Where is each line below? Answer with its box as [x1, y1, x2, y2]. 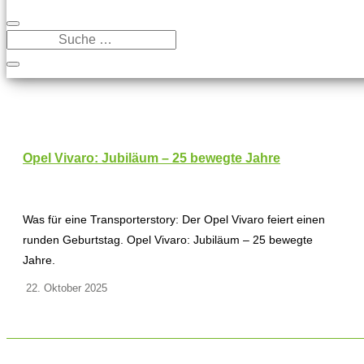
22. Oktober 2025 [23, 281, 107, 294]
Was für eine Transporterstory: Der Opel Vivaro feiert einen [23, 212, 325, 226]
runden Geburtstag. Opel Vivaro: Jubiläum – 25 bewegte [23, 232, 313, 246]
